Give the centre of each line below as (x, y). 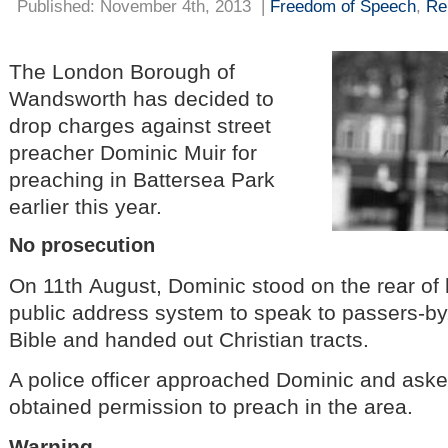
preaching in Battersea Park (142, 179)
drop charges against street (140, 125)
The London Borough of (122, 71)
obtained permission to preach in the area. (214, 406)
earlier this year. (85, 206)
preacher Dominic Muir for (133, 152)
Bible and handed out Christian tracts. (189, 340)
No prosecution (82, 245)
